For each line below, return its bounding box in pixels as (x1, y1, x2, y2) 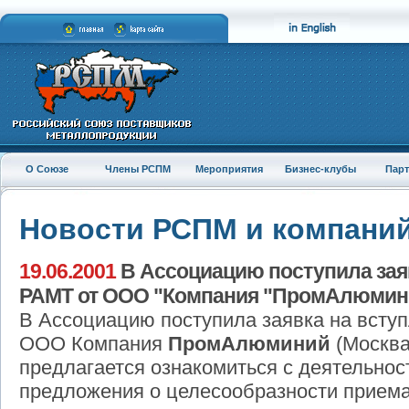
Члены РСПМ (105, 163, 172, 174)
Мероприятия (195, 163, 264, 174)
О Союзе (26, 163, 68, 174)
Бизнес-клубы (285, 163, 357, 174)
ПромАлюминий (168, 332, 330, 356)
